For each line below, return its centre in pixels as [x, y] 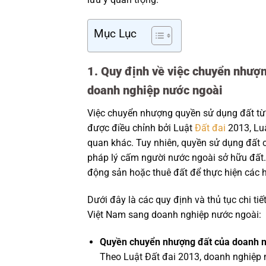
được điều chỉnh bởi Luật [141, 128]
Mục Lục [115, 34]
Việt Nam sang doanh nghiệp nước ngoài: [174, 215]
